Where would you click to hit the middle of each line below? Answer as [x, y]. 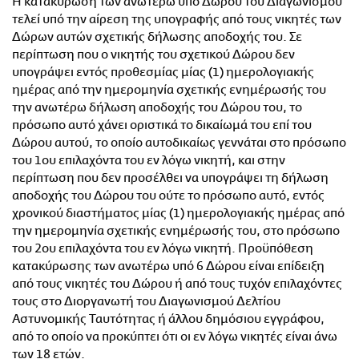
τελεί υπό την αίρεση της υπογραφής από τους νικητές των [177, 20]
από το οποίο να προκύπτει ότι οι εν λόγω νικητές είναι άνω [175, 337]
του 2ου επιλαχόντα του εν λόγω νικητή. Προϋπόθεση [163, 249]
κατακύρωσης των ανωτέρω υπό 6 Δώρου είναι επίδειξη [168, 266]
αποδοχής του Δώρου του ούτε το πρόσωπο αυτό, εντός [168, 196]
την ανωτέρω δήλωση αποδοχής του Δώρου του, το [157, 108]
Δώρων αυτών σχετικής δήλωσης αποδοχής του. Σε [157, 37]
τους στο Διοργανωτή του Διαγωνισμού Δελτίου [146, 302]
